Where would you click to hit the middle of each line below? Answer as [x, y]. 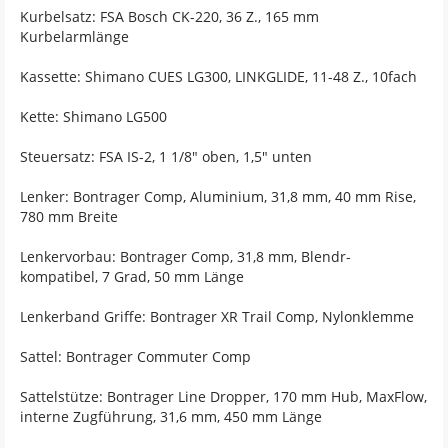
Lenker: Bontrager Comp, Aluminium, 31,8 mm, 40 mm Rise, [218, 196]
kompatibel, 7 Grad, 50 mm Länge [132, 276]
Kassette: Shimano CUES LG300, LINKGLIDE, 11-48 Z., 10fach [218, 76]
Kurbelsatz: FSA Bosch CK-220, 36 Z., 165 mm [169, 16]
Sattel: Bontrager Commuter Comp [135, 356]
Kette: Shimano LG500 [93, 116]
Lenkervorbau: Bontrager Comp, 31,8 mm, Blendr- [185, 256]
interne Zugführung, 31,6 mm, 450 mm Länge [171, 416]
